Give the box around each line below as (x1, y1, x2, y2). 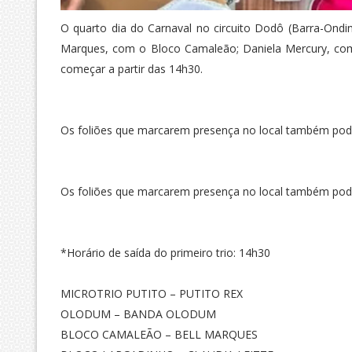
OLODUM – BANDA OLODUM (60, 306, 216, 322)
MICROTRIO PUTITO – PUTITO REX (60, 286, 243, 302)
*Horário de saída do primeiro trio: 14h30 (60, 245, 270, 261)
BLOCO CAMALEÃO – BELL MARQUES (60, 327, 258, 343)
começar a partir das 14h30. (60, 61, 203, 77)
